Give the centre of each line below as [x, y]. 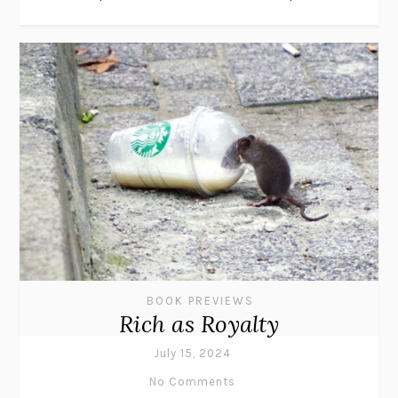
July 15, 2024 [192, 354]
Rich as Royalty [199, 324]
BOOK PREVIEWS [200, 301]
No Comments [192, 382]
